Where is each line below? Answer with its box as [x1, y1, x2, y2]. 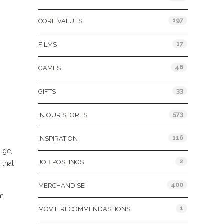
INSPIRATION [38, 135, 78, 142]
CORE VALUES [38, 17, 82, 25]
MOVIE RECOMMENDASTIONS [38, 205, 130, 213]
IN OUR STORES [38, 111, 87, 119]
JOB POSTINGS [38, 158, 84, 166]
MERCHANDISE [38, 182, 85, 189]
